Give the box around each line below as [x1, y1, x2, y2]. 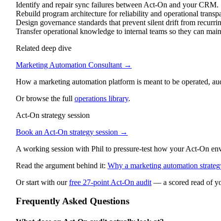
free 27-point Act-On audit [69, 178, 151, 186]
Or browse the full [16, 94, 73, 103]
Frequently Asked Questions [16, 196, 129, 207]
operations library [74, 94, 128, 103]
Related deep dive [16, 43, 72, 52]
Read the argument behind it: [16, 161, 106, 170]
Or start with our [16, 178, 67, 186]
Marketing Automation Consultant [16, 60, 122, 69]
